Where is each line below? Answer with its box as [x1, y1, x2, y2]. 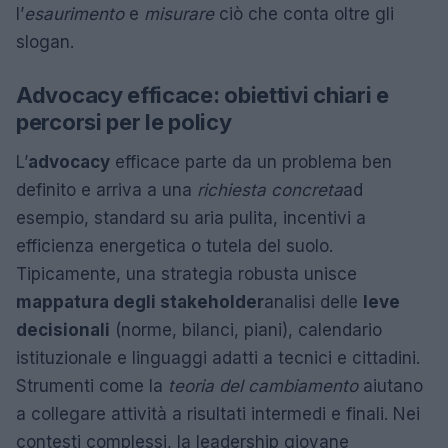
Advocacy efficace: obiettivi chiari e [16, 82, 389, 109]
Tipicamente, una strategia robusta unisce [16, 264, 357, 285]
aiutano [358, 376, 423, 397]
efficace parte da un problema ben [110, 152, 392, 173]
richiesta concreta [197, 180, 343, 201]
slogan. [16, 32, 74, 53]
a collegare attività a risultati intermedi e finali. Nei [16, 404, 420, 425]
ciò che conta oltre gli [214, 4, 394, 25]
